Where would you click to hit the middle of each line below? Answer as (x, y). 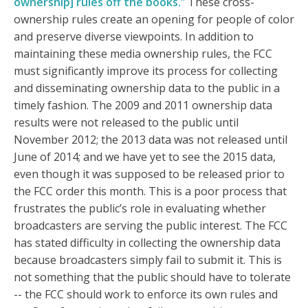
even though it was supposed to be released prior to (149, 174)
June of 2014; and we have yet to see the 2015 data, (145, 157)
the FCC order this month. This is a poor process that (150, 191)
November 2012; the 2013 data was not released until (151, 140)
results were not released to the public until (126, 123)
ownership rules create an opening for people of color (154, 20)
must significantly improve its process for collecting (146, 71)
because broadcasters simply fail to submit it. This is (148, 260)
